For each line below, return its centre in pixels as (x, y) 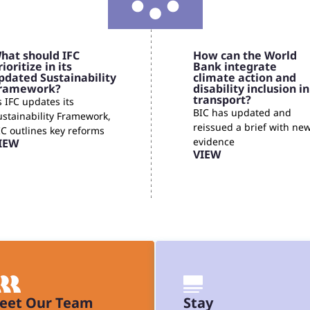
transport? (222, 100)
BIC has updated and (242, 113)
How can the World (245, 56)
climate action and (245, 78)
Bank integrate (235, 67)
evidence (214, 142)
